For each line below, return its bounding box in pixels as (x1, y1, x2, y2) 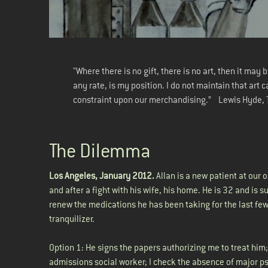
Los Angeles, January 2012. (49, 170, 154, 181)
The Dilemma (49, 139, 151, 163)
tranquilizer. (49, 213, 95, 224)
